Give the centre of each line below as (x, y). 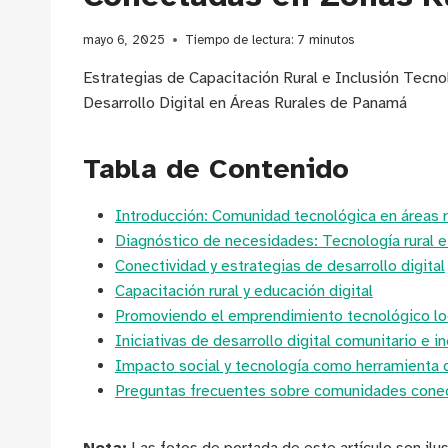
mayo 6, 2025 (124, 40)
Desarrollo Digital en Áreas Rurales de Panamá (245, 103)
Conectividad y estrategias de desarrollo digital (280, 266)
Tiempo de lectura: (239, 40)
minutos (331, 40)
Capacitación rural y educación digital (244, 291)
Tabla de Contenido (216, 169)
